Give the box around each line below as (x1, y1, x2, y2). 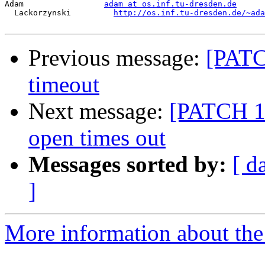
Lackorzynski (5, 8, 114, 18)
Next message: (28, 98, 169, 124)
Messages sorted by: (28, 151, 227, 177)
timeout (28, 72, 99, 98)
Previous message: (28, 45, 206, 71)
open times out (28, 125, 166, 151)
